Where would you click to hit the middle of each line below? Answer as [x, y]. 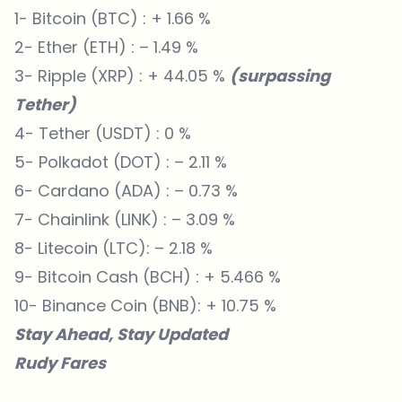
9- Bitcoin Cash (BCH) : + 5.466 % [148, 277]
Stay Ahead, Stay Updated [121, 335]
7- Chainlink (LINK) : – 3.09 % [127, 220]
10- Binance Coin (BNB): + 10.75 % [148, 306]
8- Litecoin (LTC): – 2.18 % [114, 249]
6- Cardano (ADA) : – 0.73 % [128, 191]
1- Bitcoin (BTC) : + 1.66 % [113, 19]
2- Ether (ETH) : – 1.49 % [106, 48]
